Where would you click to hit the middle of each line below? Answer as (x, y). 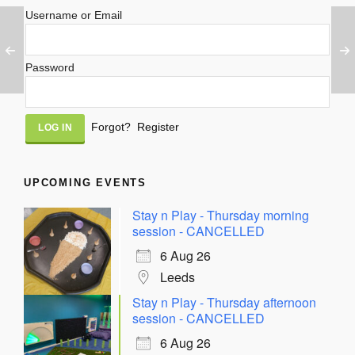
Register (158, 126)
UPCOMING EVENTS (85, 182)
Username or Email (74, 15)
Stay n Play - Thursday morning (221, 215)
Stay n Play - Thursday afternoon (224, 302)
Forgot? (111, 126)
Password (50, 67)
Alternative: (53, 119)
